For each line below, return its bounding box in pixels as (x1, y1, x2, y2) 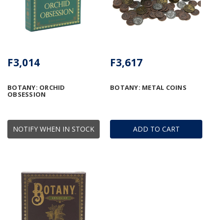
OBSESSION (7, 89, 46, 99)
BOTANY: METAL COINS (110, 82, 187, 92)
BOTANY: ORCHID (7, 82, 65, 92)
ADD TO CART (133, 124, 180, 134)
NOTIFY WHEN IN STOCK (13, 124, 94, 134)
